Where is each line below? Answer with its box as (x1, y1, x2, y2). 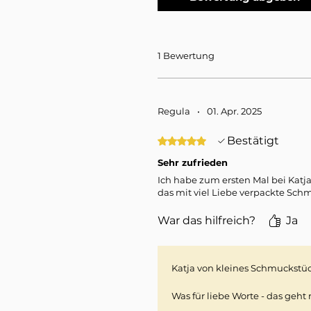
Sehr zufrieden (158, 157, 228, 169)
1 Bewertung (158, 50, 215, 62)
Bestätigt (227, 134, 279, 148)
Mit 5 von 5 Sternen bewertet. (157, 135, 300, 147)
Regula (158, 106, 190, 117)
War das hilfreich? (158, 214, 255, 228)
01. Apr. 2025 (207, 106, 262, 117)
